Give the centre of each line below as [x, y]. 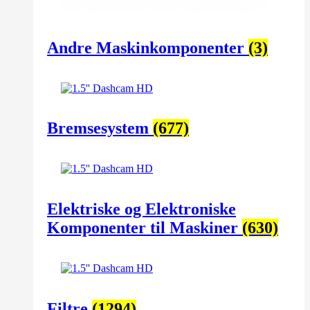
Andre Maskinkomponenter [148, 47]
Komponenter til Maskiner [145, 228]
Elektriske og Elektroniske [142, 209]
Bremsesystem [100, 128]
